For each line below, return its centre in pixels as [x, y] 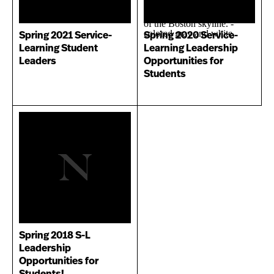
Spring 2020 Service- [191, 35]
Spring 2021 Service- [65, 35]
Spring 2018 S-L [55, 235]
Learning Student [58, 48]
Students [165, 74]
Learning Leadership [191, 48]
